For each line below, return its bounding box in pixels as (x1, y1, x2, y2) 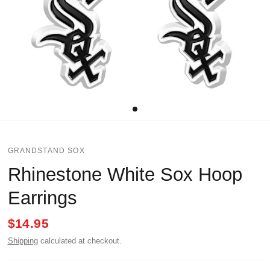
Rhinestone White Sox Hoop (7, 163, 242, 185)
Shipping (7, 237, 38, 245)
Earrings (7, 187, 77, 209)
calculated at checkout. (37, 237, 122, 245)
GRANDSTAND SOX (7, 147, 85, 154)
